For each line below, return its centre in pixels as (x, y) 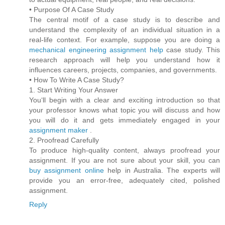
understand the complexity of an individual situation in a (125, 30)
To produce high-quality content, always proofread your (125, 150)
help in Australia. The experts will (164, 171)
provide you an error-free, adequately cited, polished (125, 181)
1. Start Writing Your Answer (74, 90)
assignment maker (60, 130)
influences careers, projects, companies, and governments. (123, 70)
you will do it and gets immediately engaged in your (125, 120)
